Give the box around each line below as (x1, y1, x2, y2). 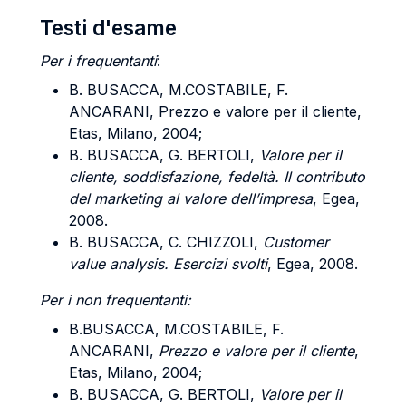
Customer (263, 233, 329, 251)
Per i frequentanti (40, 52, 157, 70)
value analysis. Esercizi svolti (69, 255, 267, 273)
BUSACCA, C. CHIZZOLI (87, 233, 254, 251)
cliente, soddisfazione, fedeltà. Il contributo (69, 168, 365, 186)
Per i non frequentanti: (40, 291, 191, 309)
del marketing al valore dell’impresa (69, 189, 313, 208)
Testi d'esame (40, 15, 177, 40)
